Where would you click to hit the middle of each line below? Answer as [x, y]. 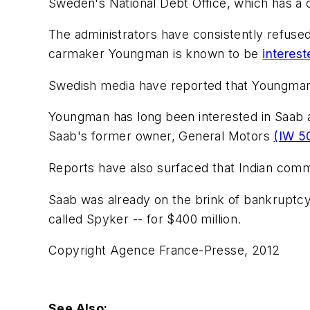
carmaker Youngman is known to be [156, 54]
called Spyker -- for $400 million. [145, 219]
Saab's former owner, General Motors [161, 136]
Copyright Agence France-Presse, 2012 [164, 250]
